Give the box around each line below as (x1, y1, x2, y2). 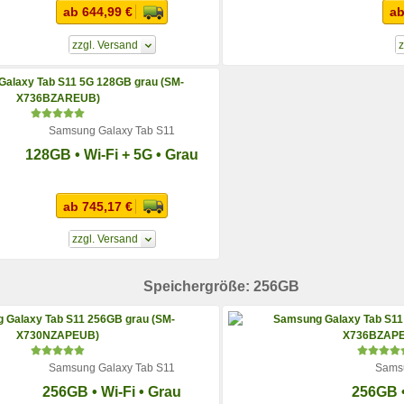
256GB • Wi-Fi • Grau (42, 384, 181, 400)
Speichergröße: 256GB (142, 279, 299, 295)
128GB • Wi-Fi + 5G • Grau (25, 147, 198, 163)
